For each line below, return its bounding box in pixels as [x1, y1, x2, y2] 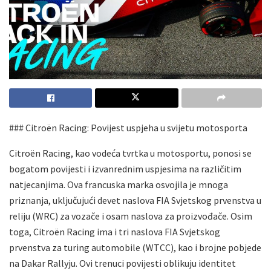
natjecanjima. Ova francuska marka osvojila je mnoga [9, 178, 228, 191]
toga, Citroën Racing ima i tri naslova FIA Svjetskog [9, 225, 220, 238]
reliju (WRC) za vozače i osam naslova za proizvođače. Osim [9, 209, 252, 222]
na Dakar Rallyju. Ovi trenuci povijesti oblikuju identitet [9, 256, 236, 269]
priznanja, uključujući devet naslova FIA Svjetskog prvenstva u [9, 194, 261, 206]
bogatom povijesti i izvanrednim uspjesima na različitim [9, 162, 241, 175]
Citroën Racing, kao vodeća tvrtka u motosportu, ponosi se [9, 146, 252, 159]
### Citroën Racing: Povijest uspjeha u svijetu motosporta [9, 121, 247, 134]
